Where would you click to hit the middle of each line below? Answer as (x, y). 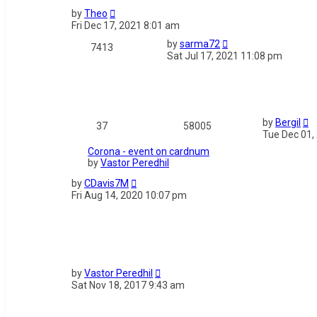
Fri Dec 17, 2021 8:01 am (126, 26)
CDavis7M (106, 184)
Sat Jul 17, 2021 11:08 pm (225, 56)
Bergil (288, 123)
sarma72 (200, 44)
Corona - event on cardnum (149, 152)
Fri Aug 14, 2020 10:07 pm (129, 196)
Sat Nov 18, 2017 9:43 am (128, 286)
